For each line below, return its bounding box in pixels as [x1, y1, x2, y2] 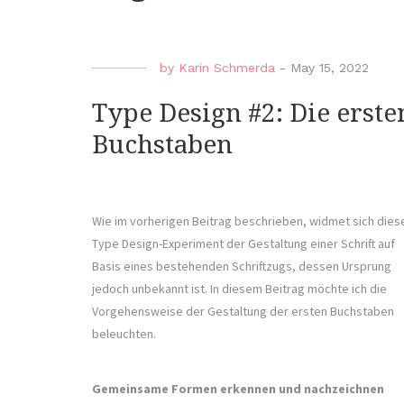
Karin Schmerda [179, 60, 275, 76]
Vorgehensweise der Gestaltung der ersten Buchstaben [92, 303, 394, 320]
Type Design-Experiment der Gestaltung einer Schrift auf [92, 235, 395, 252]
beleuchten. [92, 326, 159, 343]
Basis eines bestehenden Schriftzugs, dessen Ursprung [92, 258, 391, 275]
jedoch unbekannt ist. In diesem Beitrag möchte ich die [92, 280, 387, 298]
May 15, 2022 [290, 60, 369, 76]
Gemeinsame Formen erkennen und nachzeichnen [92, 381, 384, 398]
